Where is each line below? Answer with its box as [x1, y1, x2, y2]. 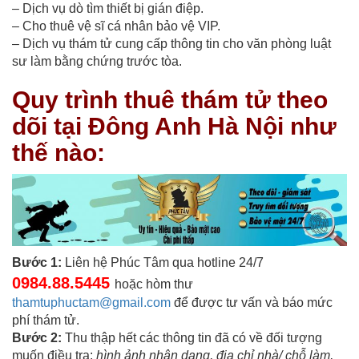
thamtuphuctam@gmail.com [12, 296, 171, 310]
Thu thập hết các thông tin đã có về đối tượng [62, 331, 322, 345]
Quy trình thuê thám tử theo [12, 86, 328, 113]
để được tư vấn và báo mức [171, 296, 333, 310]
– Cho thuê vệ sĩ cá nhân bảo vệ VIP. [12, 18, 220, 33]
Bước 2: [12, 331, 62, 345]
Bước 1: [12, 256, 62, 270]
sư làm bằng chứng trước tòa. [12, 54, 182, 68]
